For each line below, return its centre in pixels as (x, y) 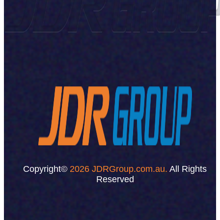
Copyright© (46, 169)
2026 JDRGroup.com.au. (119, 169)
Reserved (115, 179)
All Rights (187, 169)
